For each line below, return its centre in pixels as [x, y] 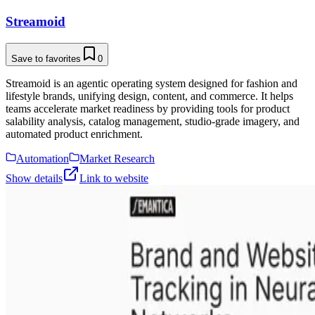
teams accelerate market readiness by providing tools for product [148, 109]
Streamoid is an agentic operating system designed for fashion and [152, 84]
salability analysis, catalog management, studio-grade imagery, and [153, 122]
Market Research [117, 159]
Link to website [114, 179]
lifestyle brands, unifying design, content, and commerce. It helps [149, 96]
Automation [43, 159]
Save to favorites [46, 59]
